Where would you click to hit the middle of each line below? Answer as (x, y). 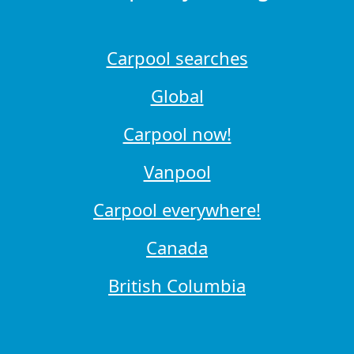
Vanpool (177, 172)
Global (177, 96)
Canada (177, 248)
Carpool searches (177, 58)
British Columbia (177, 286)
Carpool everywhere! (177, 210)
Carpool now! (177, 134)
